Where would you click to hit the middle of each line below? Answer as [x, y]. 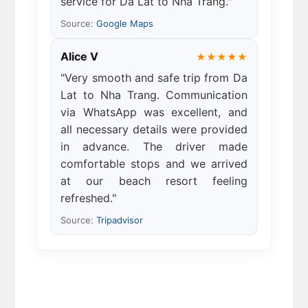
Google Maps [125, 24]
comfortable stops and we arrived [154, 164]
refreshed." [89, 198]
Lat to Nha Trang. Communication [154, 95]
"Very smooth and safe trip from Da [154, 78]
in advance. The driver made [154, 147]
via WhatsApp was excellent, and [154, 112]
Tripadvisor [120, 220]
